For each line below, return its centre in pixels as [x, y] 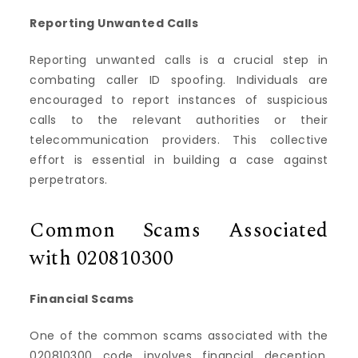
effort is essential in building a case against [179, 160]
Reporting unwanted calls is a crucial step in [179, 60]
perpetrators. [69, 180]
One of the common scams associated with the [179, 335]
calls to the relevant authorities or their [179, 120]
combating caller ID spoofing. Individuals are [179, 80]
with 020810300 [102, 259]
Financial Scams [82, 298]
